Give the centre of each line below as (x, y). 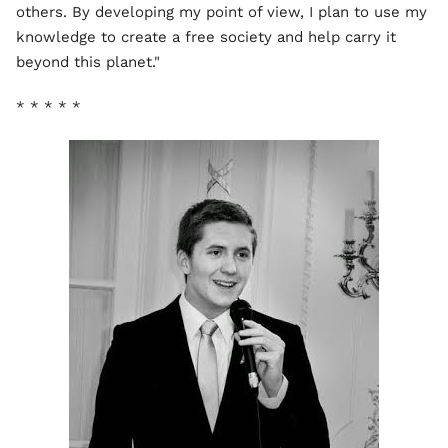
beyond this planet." (88, 62)
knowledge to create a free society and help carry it (206, 37)
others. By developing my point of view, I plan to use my (221, 12)
